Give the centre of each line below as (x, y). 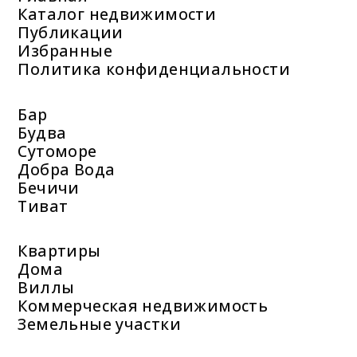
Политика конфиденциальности (154, 69)
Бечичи (49, 187)
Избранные (65, 50)
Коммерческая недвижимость (143, 306)
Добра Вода (67, 169)
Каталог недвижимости (117, 14)
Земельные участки (100, 324)
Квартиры (59, 251)
